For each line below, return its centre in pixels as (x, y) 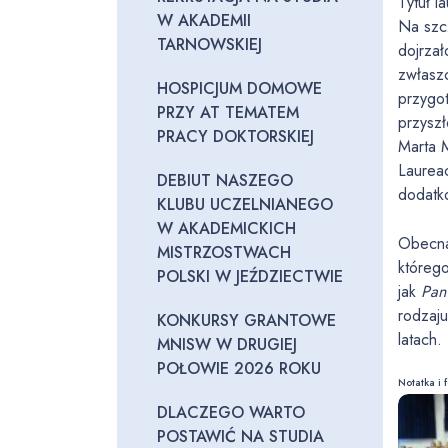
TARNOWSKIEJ (209, 44)
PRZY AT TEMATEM (228, 112)
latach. (420, 339)
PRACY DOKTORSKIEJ (235, 136)
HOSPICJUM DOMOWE (239, 88)
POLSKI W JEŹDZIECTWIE (250, 276)
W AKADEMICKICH (226, 228)
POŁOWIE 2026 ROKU (239, 368)
